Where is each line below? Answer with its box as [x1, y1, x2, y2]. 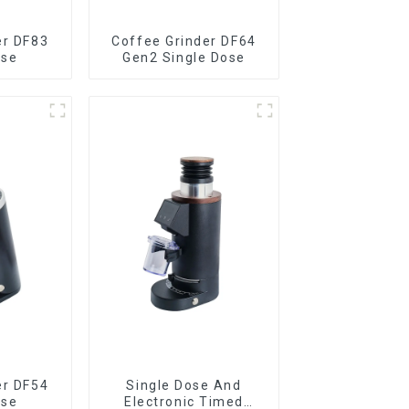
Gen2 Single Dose [122, 49, 246, 65]
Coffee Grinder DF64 [111, 33, 257, 48]
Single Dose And [126, 377, 242, 393]
